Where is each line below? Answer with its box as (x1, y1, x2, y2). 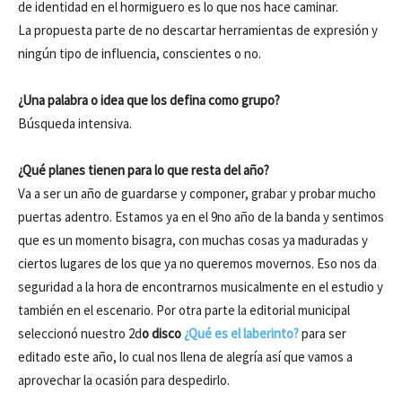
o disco (142, 325, 184, 342)
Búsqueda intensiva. (18, 115, 132, 132)
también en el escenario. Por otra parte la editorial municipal (18, 301, 350, 319)
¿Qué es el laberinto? (184, 325, 299, 342)
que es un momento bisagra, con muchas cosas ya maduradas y (18, 232, 368, 249)
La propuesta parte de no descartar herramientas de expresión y (18, 22, 378, 39)
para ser (299, 325, 346, 342)
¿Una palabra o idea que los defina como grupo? (18, 92, 280, 109)
